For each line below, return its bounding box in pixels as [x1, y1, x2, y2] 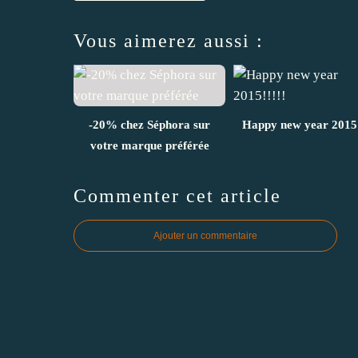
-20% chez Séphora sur [89, 117, 210, 131]
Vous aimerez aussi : [74, 30, 264, 51]
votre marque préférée [89, 138, 209, 152]
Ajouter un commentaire [153, 229, 257, 241]
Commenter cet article [74, 185, 281, 206]
